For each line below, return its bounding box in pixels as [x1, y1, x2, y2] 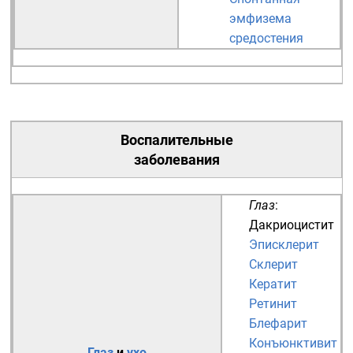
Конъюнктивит [249, 336, 337, 351]
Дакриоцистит [249, 217, 334, 232]
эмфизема [229, 11, 292, 26]
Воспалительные [120, 132, 233, 148]
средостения [229, 31, 303, 46]
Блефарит [249, 316, 307, 331]
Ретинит [249, 296, 297, 311]
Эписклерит [249, 237, 319, 252]
